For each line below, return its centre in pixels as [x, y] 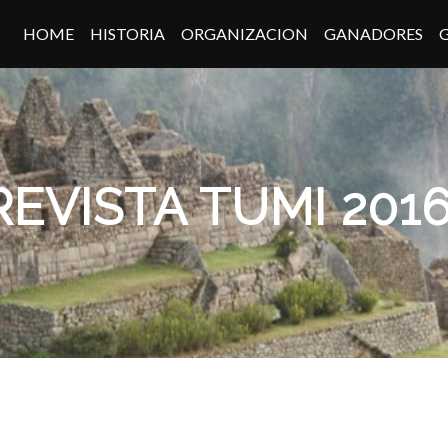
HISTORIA [128, 33]
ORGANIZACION [245, 33]
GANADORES [374, 33]
